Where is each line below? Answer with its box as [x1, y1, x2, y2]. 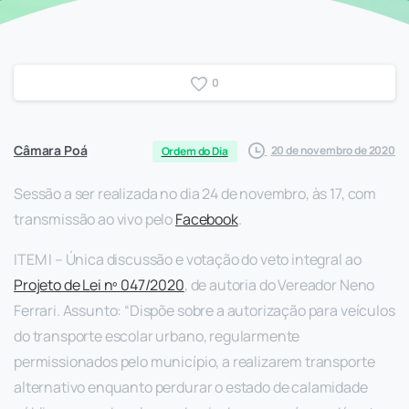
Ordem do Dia [161, 142, 228, 159]
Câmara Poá [14, 141, 88, 159]
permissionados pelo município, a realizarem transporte [14, 351, 375, 372]
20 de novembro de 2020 [270, 142, 395, 159]
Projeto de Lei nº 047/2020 [14, 274, 184, 295]
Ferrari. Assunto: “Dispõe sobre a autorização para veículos [14, 299, 395, 320]
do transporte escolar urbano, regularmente [14, 325, 300, 346]
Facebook [175, 208, 238, 229]
